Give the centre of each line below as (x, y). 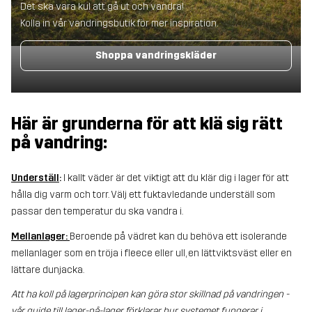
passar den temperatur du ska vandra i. (97, 212)
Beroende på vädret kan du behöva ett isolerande (178, 236)
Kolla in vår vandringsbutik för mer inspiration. (119, 24)
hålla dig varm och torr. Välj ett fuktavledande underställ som (143, 195)
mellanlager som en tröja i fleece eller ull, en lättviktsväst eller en (151, 253)
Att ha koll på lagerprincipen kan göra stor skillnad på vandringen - (150, 294)
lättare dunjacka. (48, 270)
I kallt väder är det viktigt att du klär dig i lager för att (175, 178)
